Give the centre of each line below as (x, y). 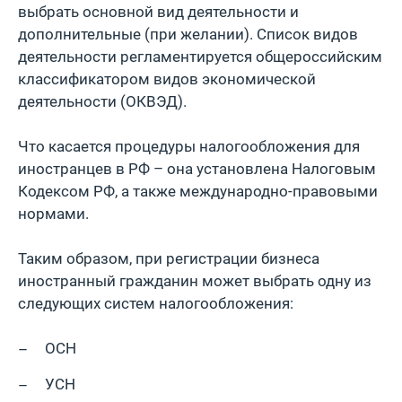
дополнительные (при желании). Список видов (188, 34)
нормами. (53, 214)
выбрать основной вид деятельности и (158, 12)
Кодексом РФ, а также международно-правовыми (198, 191)
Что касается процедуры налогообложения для (189, 146)
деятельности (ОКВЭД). (102, 101)
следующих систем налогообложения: (156, 303)
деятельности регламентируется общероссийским (200, 57)
